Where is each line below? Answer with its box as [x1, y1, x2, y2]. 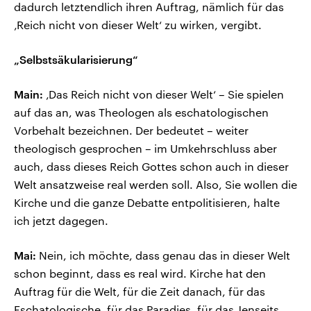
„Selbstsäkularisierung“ [14, 53, 138, 67]
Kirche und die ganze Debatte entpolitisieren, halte [14, 196, 280, 210]
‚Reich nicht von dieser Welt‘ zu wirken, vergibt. [14, 18, 262, 32]
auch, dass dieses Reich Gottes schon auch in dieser [14, 160, 289, 174]
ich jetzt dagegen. [14, 214, 108, 228]
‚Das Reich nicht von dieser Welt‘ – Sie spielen [43, 87, 284, 101]
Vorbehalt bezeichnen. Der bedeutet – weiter [14, 124, 249, 137]
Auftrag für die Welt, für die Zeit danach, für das [14, 285, 265, 299]
